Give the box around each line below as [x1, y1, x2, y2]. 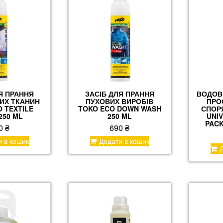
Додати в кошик [99, 136, 149, 146]
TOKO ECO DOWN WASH [78, 104, 161, 114]
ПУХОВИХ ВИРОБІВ [86, 96, 154, 107]
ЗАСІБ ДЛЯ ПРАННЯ [85, 89, 154, 99]
